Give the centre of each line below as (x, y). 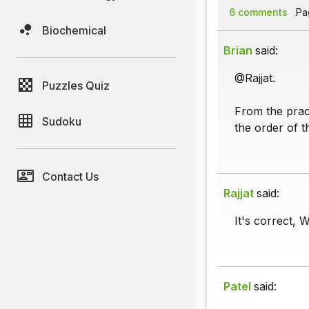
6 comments (258, 12)
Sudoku (62, 121)
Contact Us (70, 176)
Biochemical (74, 30)
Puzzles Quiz (76, 85)
